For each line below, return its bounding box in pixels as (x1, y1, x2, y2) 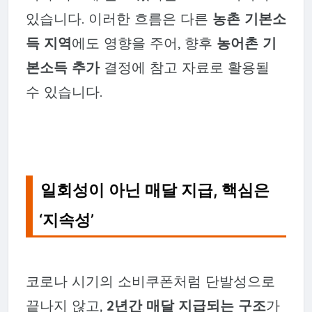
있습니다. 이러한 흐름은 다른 (25, 9, 212, 27)
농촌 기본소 (212, 9, 286, 27)
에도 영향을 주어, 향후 (71, 33, 217, 52)
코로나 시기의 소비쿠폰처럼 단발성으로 (25, 272, 275, 290)
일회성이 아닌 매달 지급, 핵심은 (40, 180, 270, 200)
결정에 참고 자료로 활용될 (99, 58, 270, 76)
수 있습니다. (25, 82, 102, 100)
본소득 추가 (25, 58, 100, 76)
